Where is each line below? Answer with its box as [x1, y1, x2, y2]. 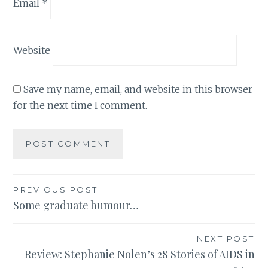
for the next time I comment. [13, 99, 148, 111]
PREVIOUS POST [13, 185, 98, 195]
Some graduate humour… [13, 198, 139, 213]
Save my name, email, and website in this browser [23, 83, 253, 95]
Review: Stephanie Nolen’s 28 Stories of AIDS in [24, 247, 255, 262]
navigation [13, 203, 93, 226]
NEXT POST [197, 234, 255, 244]
